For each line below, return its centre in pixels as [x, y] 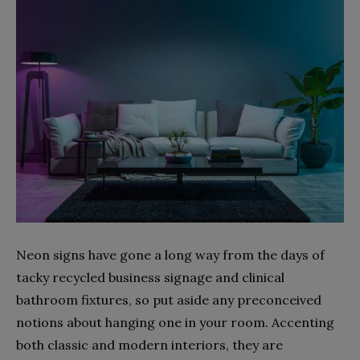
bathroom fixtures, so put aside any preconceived [169, 300]
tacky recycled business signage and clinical [150, 278]
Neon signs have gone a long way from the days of [170, 255]
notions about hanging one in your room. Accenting [175, 323]
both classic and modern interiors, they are [149, 345]
